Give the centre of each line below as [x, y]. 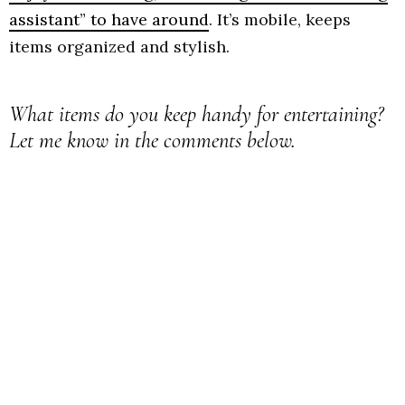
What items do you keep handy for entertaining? [196, 113]
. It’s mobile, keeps [280, 19]
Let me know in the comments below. [155, 140]
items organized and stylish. [119, 46]
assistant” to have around [109, 19]
